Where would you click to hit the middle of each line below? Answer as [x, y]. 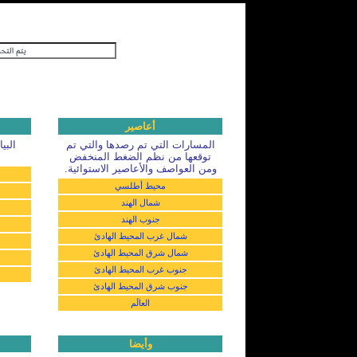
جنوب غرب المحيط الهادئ [140, 269]
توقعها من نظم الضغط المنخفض [140, 157]
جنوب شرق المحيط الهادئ [140, 286]
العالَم [140, 303]
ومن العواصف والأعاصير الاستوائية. [140, 169]
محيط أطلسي [140, 186]
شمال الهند [140, 202]
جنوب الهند [140, 219]
